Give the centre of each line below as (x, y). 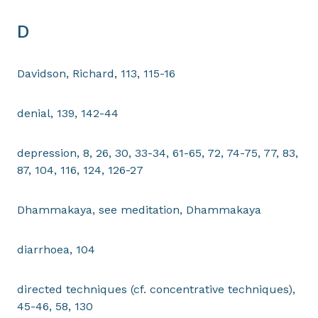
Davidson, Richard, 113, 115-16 (96, 73)
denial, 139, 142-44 (68, 113)
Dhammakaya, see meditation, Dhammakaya (139, 210)
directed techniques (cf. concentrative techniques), (156, 289)
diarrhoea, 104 (56, 250)
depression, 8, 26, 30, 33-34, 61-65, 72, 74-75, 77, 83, (158, 153)
